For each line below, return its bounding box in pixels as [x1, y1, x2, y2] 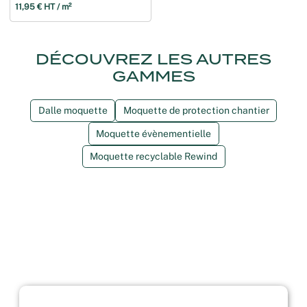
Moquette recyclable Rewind [90, 151, 217, 162]
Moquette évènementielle [96, 127, 211, 139]
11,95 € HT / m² [15, 1, 71, 12]
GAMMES [112, 67, 195, 85]
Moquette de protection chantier [123, 105, 269, 116]
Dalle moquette [38, 105, 108, 116]
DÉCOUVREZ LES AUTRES [36, 50, 271, 68]
